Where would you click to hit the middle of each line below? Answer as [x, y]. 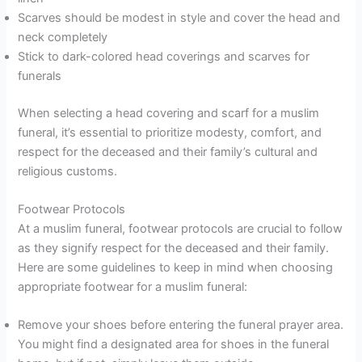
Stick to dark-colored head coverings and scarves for [164, 56]
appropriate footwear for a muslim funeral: [133, 286]
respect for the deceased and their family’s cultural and [168, 152]
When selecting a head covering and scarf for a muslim [169, 113]
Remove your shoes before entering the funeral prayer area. [181, 325]
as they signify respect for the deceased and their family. [174, 248]
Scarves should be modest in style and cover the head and [179, 17]
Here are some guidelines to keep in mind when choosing [176, 267]
